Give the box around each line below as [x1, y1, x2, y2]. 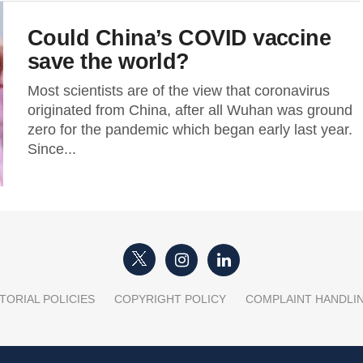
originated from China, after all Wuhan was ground [28, 102, 352, 118]
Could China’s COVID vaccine [28, 25, 331, 50]
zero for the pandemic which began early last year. [28, 122, 352, 138]
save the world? [28, 49, 190, 74]
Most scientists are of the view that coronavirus [28, 83, 330, 99]
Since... [28, 141, 76, 157]
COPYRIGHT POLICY [113, 293, 226, 305]
